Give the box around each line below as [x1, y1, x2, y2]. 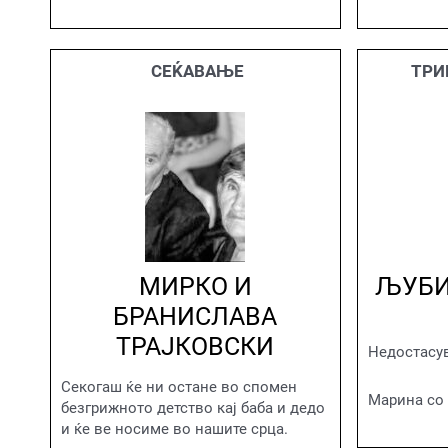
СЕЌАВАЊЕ [146, 60, 244, 81]
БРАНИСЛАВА [113, 302, 278, 332]
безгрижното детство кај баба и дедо [61, 399, 325, 418]
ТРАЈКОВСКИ [116, 332, 275, 362]
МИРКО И [138, 272, 252, 302]
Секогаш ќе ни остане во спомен [61, 378, 297, 397]
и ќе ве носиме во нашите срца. [61, 420, 288, 439]
